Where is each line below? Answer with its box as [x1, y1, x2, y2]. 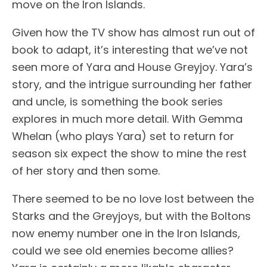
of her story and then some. [12, 163, 160, 178]
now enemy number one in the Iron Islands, [12, 225, 240, 241]
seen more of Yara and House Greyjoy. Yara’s [12, 59, 253, 74]
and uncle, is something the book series [12, 94, 223, 109]
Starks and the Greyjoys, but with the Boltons [12, 208, 251, 223]
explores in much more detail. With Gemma [12, 111, 243, 126]
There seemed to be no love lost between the [12, 191, 254, 206]
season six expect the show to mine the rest [12, 145, 247, 161]
